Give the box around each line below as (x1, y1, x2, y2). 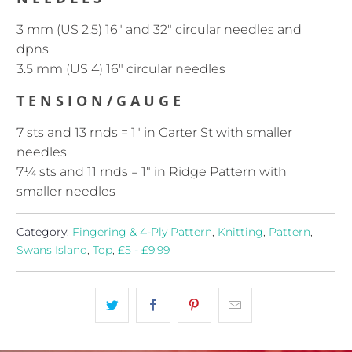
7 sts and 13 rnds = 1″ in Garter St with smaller (16, 124, 293, 140)
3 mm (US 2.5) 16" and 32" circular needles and (16, 21, 302, 37)
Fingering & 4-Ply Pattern (72, 224, 213, 239)
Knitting (218, 224, 264, 239)
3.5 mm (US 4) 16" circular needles (16, 60, 226, 76)
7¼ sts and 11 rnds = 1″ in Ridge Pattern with (16, 163, 288, 179)
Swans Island (16, 242, 88, 257)
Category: (16, 224, 70, 239)
